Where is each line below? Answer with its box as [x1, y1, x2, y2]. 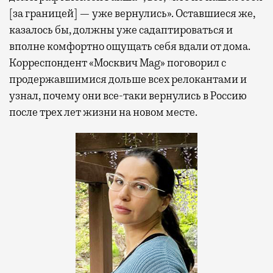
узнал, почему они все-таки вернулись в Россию [9, 88, 247, 102]
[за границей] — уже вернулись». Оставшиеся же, [9, 6, 255, 20]
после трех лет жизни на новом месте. [9, 105, 197, 119]
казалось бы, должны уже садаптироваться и [9, 23, 233, 37]
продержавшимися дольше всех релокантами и [9, 72, 247, 86]
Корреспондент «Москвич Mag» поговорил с [9, 55, 226, 69]
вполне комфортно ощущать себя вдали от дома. [9, 39, 250, 53]
